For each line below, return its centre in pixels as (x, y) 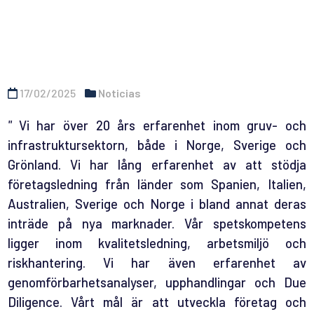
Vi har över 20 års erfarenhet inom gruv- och (162, 125)
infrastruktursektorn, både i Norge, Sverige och (157, 145)
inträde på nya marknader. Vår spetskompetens (157, 224)
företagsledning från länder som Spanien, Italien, (157, 184)
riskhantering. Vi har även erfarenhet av (157, 263)
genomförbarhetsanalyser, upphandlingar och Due (157, 282)
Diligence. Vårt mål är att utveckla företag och (157, 302)
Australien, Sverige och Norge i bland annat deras (157, 204)
